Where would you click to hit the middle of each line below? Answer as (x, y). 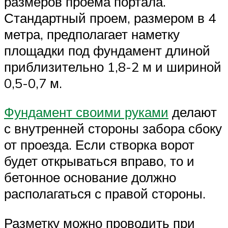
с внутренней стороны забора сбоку (113, 129)
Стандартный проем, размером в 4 (110, 18)
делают (193, 112)
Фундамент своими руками (86, 112)
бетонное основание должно (90, 177)
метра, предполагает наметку (92, 34)
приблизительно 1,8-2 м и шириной (113, 66)
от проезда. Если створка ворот (99, 145)
